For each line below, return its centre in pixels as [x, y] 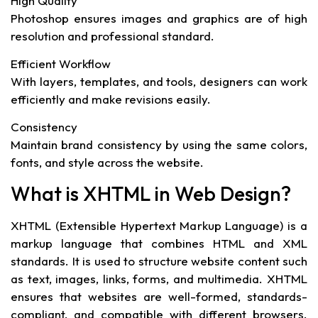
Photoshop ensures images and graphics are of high [159, 18]
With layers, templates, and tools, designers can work [159, 81]
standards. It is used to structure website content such [159, 261]
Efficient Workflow [61, 63]
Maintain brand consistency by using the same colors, [159, 145]
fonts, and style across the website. [107, 163]
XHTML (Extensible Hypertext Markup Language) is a [159, 225]
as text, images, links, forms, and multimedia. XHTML [159, 278]
